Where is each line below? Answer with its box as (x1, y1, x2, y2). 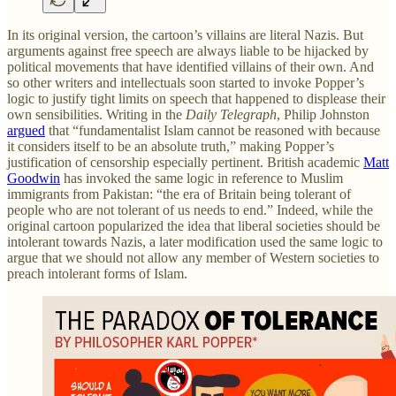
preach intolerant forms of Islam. (7, 265, 187, 281)
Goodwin (7, 170, 60, 186)
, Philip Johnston (277, 106, 369, 122)
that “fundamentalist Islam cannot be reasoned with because (45, 122, 380, 138)
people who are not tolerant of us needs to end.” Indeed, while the (7, 202, 373, 217)
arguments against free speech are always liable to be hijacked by (7, 42, 369, 58)
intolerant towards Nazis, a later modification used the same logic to (7, 233, 383, 249)
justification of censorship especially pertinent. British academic (7, 154, 363, 170)
